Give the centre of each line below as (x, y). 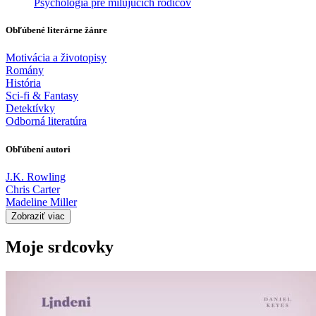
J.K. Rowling (36, 176)
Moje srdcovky (60, 247)
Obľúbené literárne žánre (56, 30)
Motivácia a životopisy (56, 58)
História (23, 83)
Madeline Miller (41, 202)
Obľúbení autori (38, 149)
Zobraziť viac (38, 216)
